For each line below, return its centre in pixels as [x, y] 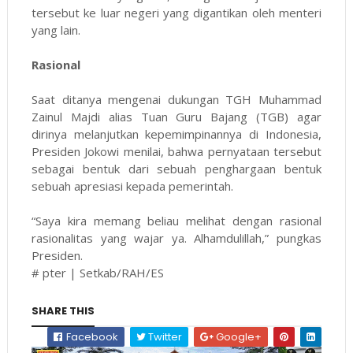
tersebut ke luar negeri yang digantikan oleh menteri [176, 13]
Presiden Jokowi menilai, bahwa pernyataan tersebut [176, 152]
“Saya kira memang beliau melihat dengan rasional [176, 221]
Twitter [164, 337]
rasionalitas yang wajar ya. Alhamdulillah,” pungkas [176, 238]
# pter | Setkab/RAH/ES [97, 273]
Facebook [91, 337]
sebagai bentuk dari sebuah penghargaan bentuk [176, 169]
